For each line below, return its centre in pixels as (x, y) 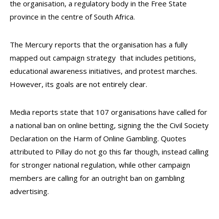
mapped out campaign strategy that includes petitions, (103, 58)
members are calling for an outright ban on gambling (97, 178)
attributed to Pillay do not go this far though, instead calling (109, 152)
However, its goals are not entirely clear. (78, 84)
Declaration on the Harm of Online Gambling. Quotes (98, 138)
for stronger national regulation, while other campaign (100, 165)
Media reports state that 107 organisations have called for (109, 112)
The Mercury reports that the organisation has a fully (99, 44)
